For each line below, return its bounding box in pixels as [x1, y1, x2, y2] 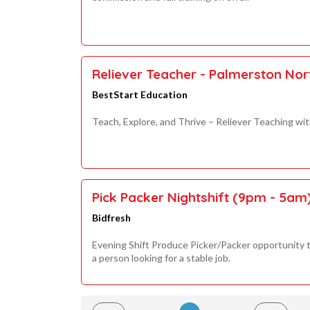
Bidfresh [92, 211, 131, 224]
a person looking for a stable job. [92, 251, 230, 264]
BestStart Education [92, 89, 188, 101]
